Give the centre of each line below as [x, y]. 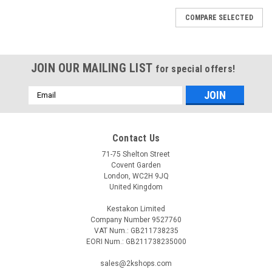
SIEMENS [32, 263]
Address [44, 104]
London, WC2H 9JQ [136, 176]
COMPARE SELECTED [219, 17]
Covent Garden [136, 165]
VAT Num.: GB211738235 [136, 230]
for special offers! [195, 69]
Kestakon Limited [136, 209]
